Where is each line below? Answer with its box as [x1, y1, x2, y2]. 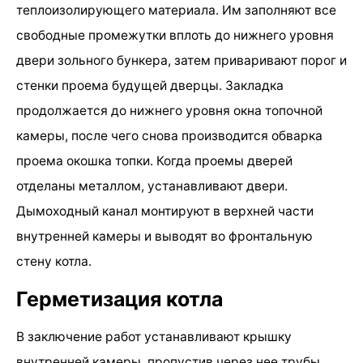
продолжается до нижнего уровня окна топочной [16, 102, 322, 118]
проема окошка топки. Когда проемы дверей [16, 152, 293, 169]
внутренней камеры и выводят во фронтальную [16, 228, 313, 244]
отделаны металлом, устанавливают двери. [16, 177, 288, 194]
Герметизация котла [16, 286, 223, 311]
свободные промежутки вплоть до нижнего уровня [16, 27, 334, 43]
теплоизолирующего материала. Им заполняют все [16, 2, 336, 18]
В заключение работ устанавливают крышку [16, 328, 292, 344]
